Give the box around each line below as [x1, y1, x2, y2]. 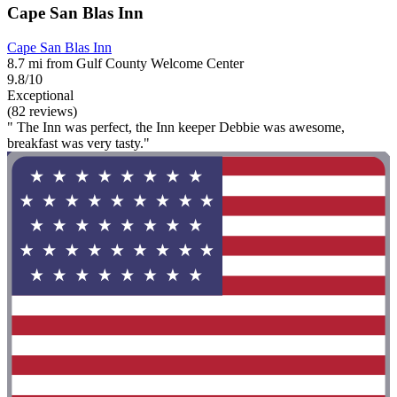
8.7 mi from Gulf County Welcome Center [7, 56, 244, 72]
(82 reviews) [7, 104, 77, 120]
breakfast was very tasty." [7, 136, 150, 152]
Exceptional [7, 88, 74, 104]
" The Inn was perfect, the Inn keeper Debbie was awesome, [7, 120, 345, 136]
